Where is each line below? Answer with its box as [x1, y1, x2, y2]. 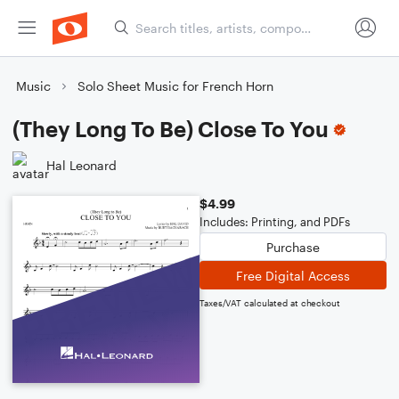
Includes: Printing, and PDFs [199, 215, 350, 229]
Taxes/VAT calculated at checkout [199, 297, 340, 308]
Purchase [266, 239, 320, 255]
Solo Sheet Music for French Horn [77, 78, 273, 94]
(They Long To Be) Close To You [12, 116, 329, 142]
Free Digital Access [236, 267, 350, 283]
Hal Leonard [46, 157, 117, 173]
